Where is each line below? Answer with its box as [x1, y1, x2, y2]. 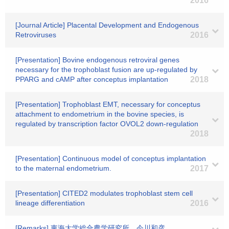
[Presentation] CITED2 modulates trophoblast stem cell [15, 189, 193, 197]
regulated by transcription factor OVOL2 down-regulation [15, 120, 198, 128]
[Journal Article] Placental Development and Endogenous [15, 21, 199, 29]
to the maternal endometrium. [15, 164, 111, 172]
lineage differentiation [15, 199, 85, 207]
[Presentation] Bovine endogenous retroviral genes [15, 56, 179, 64]
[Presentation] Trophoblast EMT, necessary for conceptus [15, 100, 200, 108]
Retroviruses [15, 31, 56, 39]
